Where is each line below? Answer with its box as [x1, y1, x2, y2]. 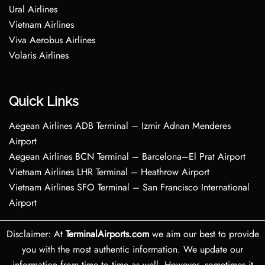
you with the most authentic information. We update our [22, 243, 243, 256]
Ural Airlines [9, 2, 57, 16]
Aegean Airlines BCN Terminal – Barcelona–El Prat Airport [9, 150, 245, 163]
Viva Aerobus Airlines [9, 33, 95, 47]
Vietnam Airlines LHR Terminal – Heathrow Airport [9, 165, 209, 179]
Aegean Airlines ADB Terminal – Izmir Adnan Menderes [9, 119, 231, 132]
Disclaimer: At [6, 227, 66, 241]
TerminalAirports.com [65, 227, 149, 241]
